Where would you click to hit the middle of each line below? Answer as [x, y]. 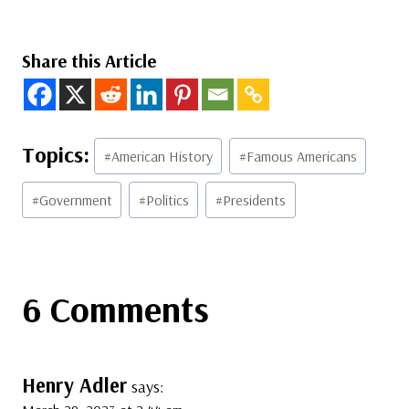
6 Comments [115, 308]
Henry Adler [74, 385]
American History [162, 156]
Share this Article [89, 61]
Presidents [254, 199]
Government [75, 199]
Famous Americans [301, 156]
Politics [167, 199]
